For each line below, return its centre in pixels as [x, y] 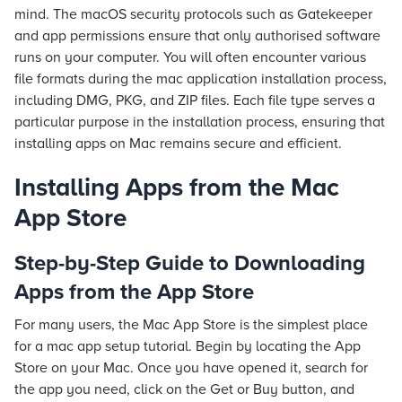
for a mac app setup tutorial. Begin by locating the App [188, 346]
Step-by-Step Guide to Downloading [190, 263]
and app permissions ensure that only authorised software [197, 36]
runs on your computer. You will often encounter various [190, 57]
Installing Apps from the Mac [177, 188]
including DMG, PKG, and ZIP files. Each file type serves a [195, 100]
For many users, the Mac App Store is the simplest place [191, 325]
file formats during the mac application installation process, [201, 79]
